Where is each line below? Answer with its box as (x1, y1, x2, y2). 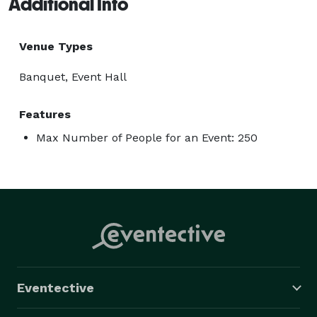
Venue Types (19, 39, 93, 53)
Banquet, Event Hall (19, 69, 127, 83)
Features (19, 107, 71, 121)
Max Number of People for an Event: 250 (36, 130, 258, 144)
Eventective (17, 279, 94, 295)
